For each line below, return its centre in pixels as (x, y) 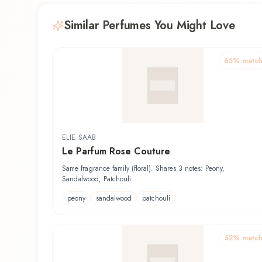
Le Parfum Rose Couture (116, 151)
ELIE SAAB (79, 138)
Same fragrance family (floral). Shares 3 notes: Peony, (143, 169)
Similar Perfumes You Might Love (149, 26)
